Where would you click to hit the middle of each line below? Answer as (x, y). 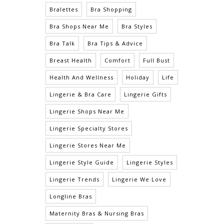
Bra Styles (137, 26)
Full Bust (156, 60)
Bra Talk (62, 43)
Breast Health (71, 60)
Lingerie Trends (74, 179)
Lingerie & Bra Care (80, 94)
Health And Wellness (81, 77)
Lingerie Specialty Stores (89, 128)
